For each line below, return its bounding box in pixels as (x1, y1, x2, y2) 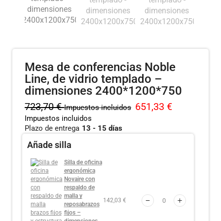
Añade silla (27, 139, 72, 150)
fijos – (64, 209, 81, 216)
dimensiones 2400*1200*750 (25, 83, 182, 98)
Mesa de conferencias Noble (25, 60, 176, 74)
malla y (64, 192, 82, 199)
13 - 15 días (82, 123, 122, 133)
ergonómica (64, 167, 95, 174)
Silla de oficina (64, 158, 102, 166)
